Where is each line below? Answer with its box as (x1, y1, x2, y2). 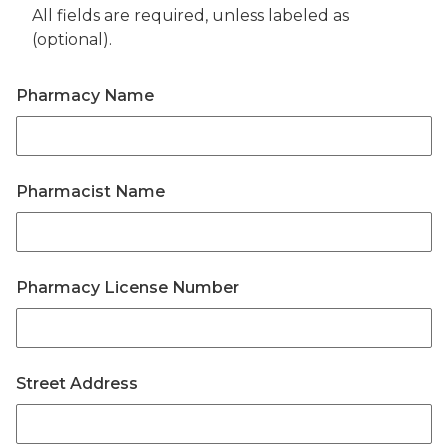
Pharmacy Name (16, 86, 154, 105)
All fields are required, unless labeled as (32, 6, 349, 25)
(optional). (32, 30, 112, 49)
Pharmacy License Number (16, 278, 239, 297)
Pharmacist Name (16, 182, 165, 201)
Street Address (16, 374, 138, 393)
